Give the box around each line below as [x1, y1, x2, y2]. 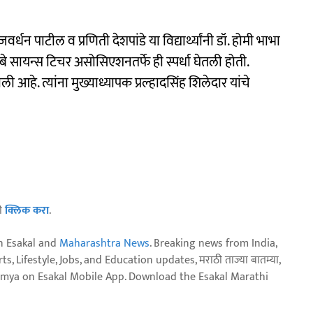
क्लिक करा [5, 201, 49, 220]
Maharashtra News [59, 233, 150, 253]
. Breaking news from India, [150, 233, 277, 253]
